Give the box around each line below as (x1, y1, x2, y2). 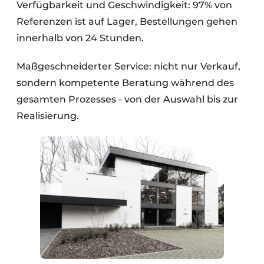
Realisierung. (16, 110, 79, 122)
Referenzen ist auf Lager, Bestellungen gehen (16, 16, 237, 28)
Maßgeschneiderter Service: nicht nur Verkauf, (16, 61, 240, 72)
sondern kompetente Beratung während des (16, 77, 234, 89)
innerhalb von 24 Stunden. (16, 32, 144, 44)
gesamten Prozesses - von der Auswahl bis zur (16, 94, 238, 105)
